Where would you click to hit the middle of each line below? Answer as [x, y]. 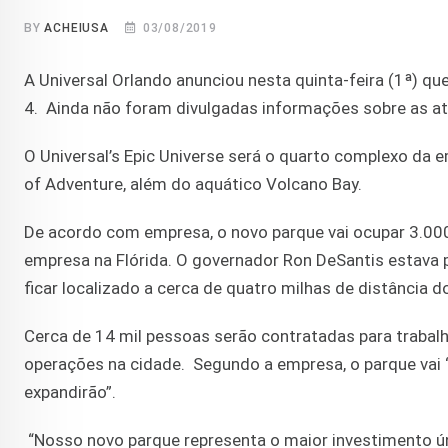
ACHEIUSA [76, 28]
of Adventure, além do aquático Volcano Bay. [193, 184]
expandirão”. [74, 392]
